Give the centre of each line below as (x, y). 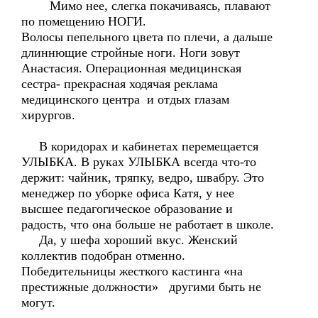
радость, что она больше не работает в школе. (148, 224)
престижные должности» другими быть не (141, 287)
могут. (38, 302)
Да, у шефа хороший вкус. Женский (130, 240)
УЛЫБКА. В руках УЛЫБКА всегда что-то (139, 162)
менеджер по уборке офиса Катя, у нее (128, 193)
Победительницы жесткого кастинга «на (134, 271)
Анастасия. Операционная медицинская (131, 68)
